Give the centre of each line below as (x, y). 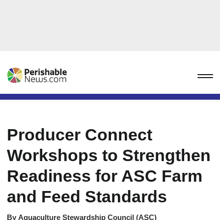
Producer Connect (80, 135)
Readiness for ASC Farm (105, 176)
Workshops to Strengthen (109, 155)
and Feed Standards (87, 196)
